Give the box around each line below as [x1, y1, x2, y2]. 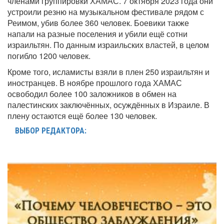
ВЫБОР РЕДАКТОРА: [15, 125, 86, 135]
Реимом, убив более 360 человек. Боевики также [7, 16, 189, 28]
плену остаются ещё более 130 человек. [7, 109, 157, 121]
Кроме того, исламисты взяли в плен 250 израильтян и [7, 65, 209, 77]
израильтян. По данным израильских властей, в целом [7, 38, 209, 50]
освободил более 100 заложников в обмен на [7, 87, 176, 99]
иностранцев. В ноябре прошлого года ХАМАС [7, 76, 182, 88]
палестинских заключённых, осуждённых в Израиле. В [7, 98, 209, 110]
